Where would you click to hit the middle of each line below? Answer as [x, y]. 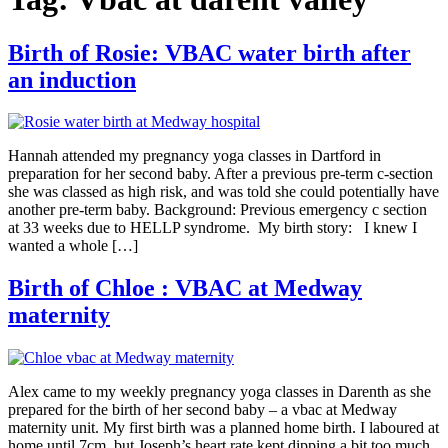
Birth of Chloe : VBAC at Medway [185, 288]
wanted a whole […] [73, 246]
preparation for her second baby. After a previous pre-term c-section [220, 174]
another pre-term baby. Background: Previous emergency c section [217, 210]
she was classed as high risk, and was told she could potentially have [223, 192]
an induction [72, 79]
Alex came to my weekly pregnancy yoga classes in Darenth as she [219, 392]
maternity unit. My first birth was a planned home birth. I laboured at [223, 428]
